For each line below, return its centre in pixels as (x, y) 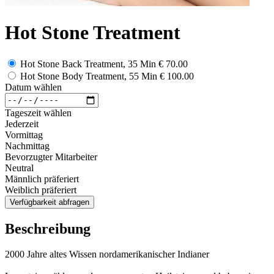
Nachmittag (27, 146)
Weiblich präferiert (41, 190)
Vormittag (24, 135)
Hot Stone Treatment (93, 33)
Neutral (19, 168)
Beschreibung (48, 228)
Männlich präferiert (42, 179)
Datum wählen (33, 87)
